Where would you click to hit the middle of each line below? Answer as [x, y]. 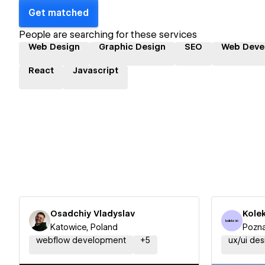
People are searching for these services [108, 34]
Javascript [96, 70]
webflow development [81, 240]
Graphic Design [132, 46]
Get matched [59, 13]
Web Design [54, 46]
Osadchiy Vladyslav [93, 214]
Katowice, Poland [84, 227]
